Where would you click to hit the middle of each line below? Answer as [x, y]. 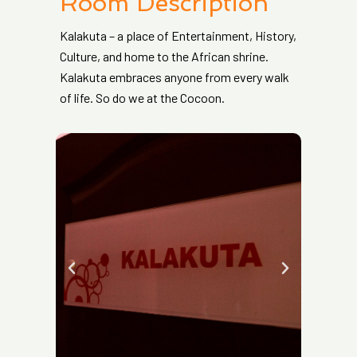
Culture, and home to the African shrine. [164, 57]
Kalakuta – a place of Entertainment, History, [178, 36]
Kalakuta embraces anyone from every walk [175, 77]
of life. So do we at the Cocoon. [142, 98]
